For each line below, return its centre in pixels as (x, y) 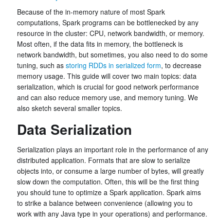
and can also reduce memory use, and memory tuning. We (108, 97)
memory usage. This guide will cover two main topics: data (107, 76)
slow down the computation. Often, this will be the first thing (108, 182)
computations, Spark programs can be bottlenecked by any (108, 22)
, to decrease (181, 65)
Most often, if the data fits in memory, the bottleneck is (100, 44)
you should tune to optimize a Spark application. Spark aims (109, 192)
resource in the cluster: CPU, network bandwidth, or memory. (111, 33)
